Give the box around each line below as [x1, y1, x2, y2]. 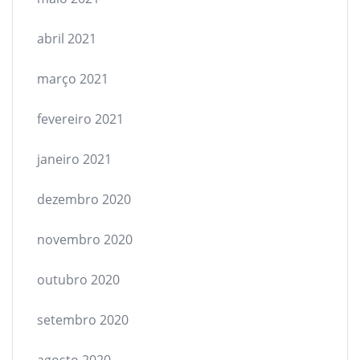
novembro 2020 [37, 231, 133, 248]
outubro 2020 [37, 271, 120, 288]
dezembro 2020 [37, 190, 131, 208]
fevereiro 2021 [37, 110, 124, 128]
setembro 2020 [37, 311, 129, 329]
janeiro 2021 [37, 150, 112, 168]
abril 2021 [37, 30, 96, 47]
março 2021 [37, 70, 108, 88]
